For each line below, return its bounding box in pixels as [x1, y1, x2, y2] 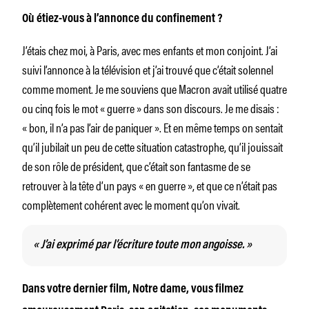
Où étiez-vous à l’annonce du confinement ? [22, 12, 223, 26]
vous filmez [189, 283, 243, 296]
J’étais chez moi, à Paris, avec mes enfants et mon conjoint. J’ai [22, 40, 277, 59]
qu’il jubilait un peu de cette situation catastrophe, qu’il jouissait [22, 137, 283, 155]
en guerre [146, 175, 188, 194]
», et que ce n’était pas [188, 175, 277, 194]
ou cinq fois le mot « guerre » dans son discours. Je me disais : [22, 98, 279, 117]
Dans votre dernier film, [22, 283, 132, 296]
